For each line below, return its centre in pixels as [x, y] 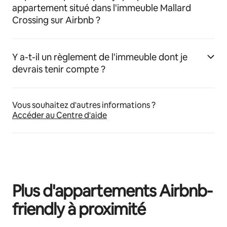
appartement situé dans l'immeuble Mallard [102, 8]
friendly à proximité [79, 209]
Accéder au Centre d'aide [60, 115]
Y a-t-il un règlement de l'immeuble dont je [100, 57]
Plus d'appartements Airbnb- [112, 191]
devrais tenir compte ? [59, 69]
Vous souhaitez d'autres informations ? [84, 105]
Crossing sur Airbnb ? [56, 20]
